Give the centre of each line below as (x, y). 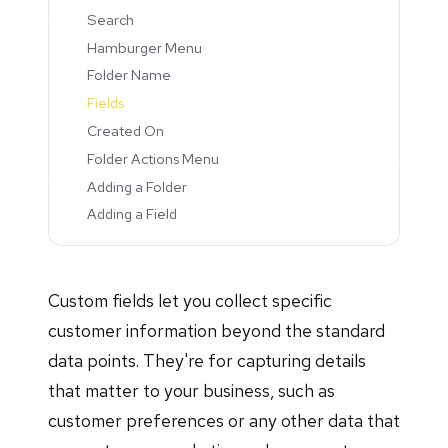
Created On (126, 131)
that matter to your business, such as (191, 391)
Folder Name (129, 75)
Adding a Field (132, 214)
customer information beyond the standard (216, 331)
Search (111, 19)
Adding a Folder (137, 186)
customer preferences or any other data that (224, 421)
